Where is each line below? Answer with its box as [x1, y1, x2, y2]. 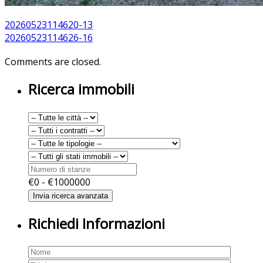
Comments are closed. [5, 55, 101, 68]
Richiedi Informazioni [28, 214, 165, 234]
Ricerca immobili [28, 79, 134, 99]
